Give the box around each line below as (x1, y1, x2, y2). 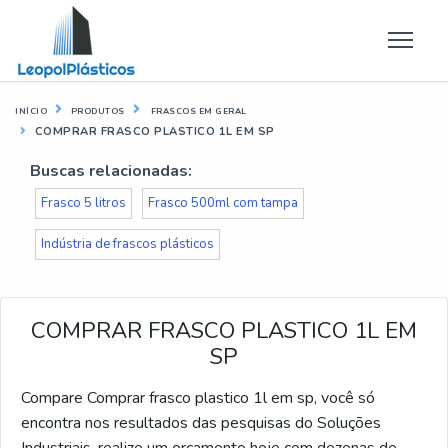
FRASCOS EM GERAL (148, 106, 247, 117)
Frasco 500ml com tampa (148, 194, 298, 212)
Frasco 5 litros (41, 194, 126, 212)
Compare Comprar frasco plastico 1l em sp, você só (21, 387, 375, 409)
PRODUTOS (70, 106, 125, 117)
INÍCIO (15, 106, 47, 117)
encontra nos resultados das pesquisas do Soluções (21, 412, 381, 434)
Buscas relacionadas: (30, 160, 192, 182)
